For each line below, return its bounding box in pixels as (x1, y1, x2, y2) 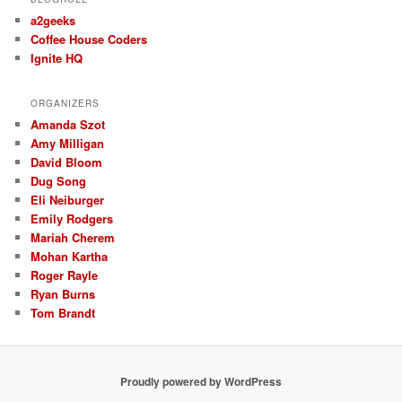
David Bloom (31, 153, 103, 170)
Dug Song (31, 171, 87, 189)
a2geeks (31, 12, 76, 30)
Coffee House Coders (31, 31, 148, 48)
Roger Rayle (31, 266, 99, 284)
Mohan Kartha (31, 247, 109, 265)
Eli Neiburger (31, 190, 105, 208)
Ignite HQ (31, 49, 83, 67)
